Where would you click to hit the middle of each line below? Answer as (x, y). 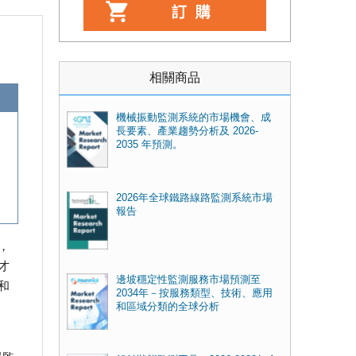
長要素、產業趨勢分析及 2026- (187, 131)
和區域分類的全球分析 (167, 306)
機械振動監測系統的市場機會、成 (193, 118)
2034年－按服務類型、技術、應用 (194, 293)
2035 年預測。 (149, 145)
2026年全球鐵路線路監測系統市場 (194, 198)
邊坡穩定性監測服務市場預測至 (188, 279)
